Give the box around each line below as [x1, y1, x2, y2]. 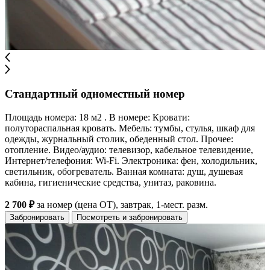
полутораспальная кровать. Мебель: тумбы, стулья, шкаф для [5, 123, 255, 134]
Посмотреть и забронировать [77, 213, 183, 222]
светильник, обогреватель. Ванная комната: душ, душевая [5, 166, 243, 177]
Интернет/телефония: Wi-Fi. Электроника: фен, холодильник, [5, 155, 257, 166]
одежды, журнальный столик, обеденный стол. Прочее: [5, 134, 233, 145]
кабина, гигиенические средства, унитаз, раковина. [5, 177, 216, 188]
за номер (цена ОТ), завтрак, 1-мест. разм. [34, 199, 208, 210]
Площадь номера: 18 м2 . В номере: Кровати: [5, 112, 190, 123]
